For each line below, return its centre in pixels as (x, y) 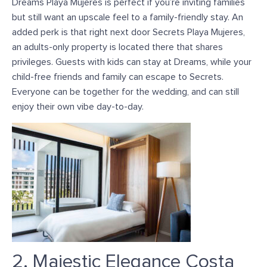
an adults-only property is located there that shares (117, 47)
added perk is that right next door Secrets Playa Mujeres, (128, 32)
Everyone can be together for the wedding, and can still (125, 91)
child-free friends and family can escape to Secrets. (118, 77)
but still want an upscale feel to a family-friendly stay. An (128, 17)
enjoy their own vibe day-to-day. (78, 106)
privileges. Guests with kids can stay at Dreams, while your (132, 62)
